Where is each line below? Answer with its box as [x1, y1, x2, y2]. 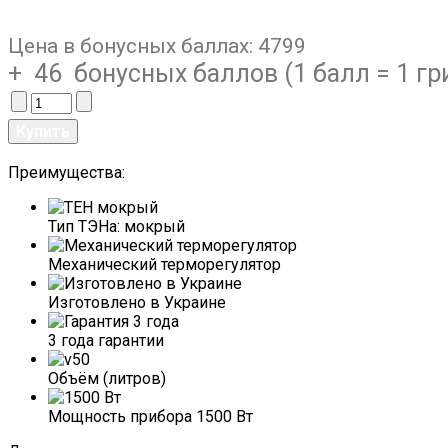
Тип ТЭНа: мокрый [48, 217, 185, 237]
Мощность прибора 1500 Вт [48, 407, 253, 427]
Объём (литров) [48, 369, 166, 389]
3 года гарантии [48, 331, 164, 351]
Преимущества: [8, 163, 125, 183]
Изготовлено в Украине [48, 293, 226, 313]
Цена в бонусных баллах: [8, 34, 258, 59]
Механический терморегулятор [48, 255, 281, 275]
